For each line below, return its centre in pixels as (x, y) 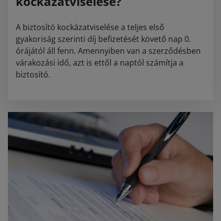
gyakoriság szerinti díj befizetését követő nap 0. (103, 39)
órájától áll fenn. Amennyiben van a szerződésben (108, 51)
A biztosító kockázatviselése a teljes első (90, 27)
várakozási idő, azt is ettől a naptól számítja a (100, 63)
